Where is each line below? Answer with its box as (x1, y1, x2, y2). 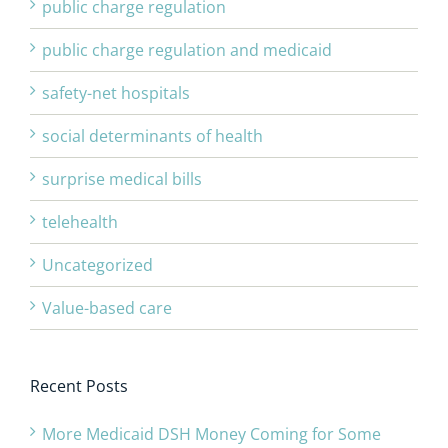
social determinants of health (42, 125, 263, 148)
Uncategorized (42, 254, 153, 277)
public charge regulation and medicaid (42, 39, 332, 62)
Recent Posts (30, 375, 128, 398)
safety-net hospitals (42, 82, 190, 105)
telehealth (42, 211, 118, 234)
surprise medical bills (42, 168, 202, 191)
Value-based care (42, 297, 172, 320)
